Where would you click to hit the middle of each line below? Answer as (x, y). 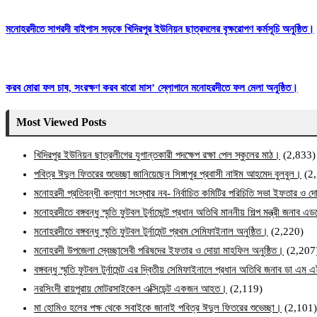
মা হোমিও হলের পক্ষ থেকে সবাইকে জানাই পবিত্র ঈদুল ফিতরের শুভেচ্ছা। (158, 308)
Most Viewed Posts (61, 122)
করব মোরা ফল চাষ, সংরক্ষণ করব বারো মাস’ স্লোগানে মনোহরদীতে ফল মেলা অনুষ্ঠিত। (152, 88)
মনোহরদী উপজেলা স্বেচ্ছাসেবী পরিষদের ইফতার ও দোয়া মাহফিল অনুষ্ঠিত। (159, 251)
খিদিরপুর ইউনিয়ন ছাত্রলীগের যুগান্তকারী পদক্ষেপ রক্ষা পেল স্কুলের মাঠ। (157, 155)
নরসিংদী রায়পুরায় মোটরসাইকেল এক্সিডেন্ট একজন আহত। (131, 289)
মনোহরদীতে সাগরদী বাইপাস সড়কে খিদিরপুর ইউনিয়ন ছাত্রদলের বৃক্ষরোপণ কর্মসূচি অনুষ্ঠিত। (160, 29)
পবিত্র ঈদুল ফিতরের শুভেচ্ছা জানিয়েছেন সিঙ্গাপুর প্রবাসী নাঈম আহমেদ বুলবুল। (168, 174)
